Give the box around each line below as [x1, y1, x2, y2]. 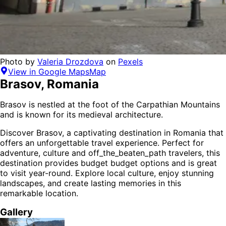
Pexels [118, 56, 143, 67]
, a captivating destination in [62, 128, 173, 138]
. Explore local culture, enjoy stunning [71, 168, 214, 179]
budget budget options [81, 158, 169, 168]
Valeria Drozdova [37, 56, 103, 67]
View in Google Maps [8, 67, 89, 77]
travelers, [166, 148, 206, 158]
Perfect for [159, 138, 204, 148]
